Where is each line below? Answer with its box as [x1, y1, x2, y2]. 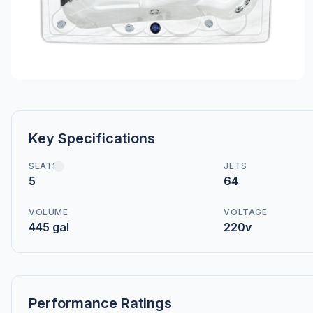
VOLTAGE [224, 207, 268, 218]
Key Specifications [29, 130, 155, 147]
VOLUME [29, 207, 68, 218]
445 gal [29, 220, 69, 235]
